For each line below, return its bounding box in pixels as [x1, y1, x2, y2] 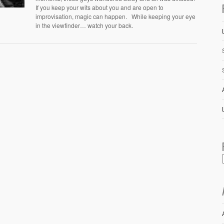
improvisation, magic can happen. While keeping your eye [35, 12, 195, 20]
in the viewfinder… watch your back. [35, 21, 133, 29]
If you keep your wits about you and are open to [35, 3, 163, 11]
